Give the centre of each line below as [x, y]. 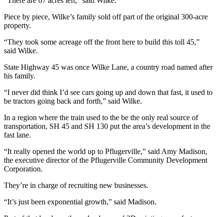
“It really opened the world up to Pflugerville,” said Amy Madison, [106, 151]
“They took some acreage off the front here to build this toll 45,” [102, 42]
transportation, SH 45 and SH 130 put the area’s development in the [107, 126]
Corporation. [23, 169]
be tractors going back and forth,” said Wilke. [73, 101]
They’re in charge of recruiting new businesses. [76, 185]
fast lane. [17, 135]
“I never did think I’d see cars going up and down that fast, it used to [108, 92]
